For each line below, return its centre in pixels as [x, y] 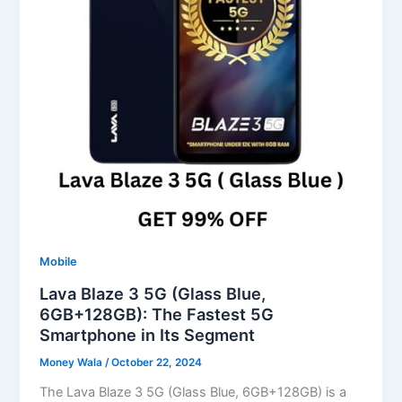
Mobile [59, 262]
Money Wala [73, 362]
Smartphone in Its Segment [148, 334]
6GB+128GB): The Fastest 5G [157, 314]
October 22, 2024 [157, 362]
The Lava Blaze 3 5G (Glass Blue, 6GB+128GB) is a [193, 392]
